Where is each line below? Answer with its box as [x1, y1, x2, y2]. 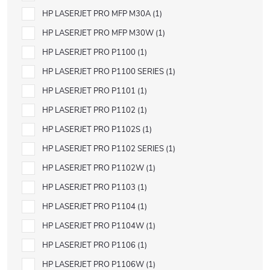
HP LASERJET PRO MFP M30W [42, 28, 155, 39]
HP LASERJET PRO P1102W [42, 163, 146, 174]
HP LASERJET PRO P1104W [42, 221, 146, 231]
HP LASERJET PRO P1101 [42, 86, 137, 96]
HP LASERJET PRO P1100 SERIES [42, 66, 166, 77]
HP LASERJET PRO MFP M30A [42, 8, 152, 19]
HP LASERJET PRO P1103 [42, 182, 137, 193]
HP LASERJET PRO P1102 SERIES [42, 143, 166, 154]
